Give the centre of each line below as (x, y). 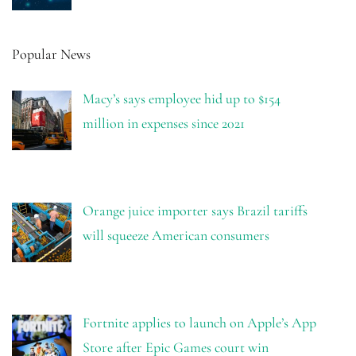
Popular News (51, 54)
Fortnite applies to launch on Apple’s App (199, 322)
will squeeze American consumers (176, 235)
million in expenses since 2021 (163, 123)
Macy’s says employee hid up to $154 (181, 98)
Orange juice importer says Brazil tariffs (195, 210)
